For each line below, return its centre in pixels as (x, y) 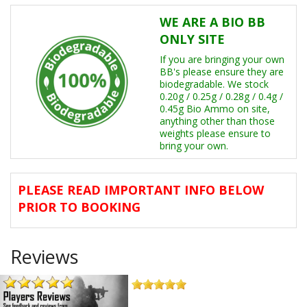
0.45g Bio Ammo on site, (215, 109)
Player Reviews (41, 72)
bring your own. (194, 146)
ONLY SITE (192, 39)
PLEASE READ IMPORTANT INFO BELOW (141, 190)
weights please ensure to (215, 134)
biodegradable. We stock (214, 84)
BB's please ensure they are (222, 72)
